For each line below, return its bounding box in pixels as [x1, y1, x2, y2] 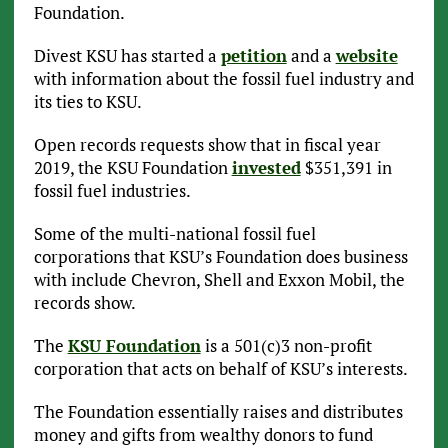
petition [220, 44, 287, 68]
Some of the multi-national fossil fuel [33, 222, 316, 246]
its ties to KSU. [33, 90, 142, 114]
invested [231, 156, 301, 180]
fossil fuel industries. [33, 179, 191, 203]
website [335, 44, 398, 68]
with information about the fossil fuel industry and [33, 67, 414, 91]
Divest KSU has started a [33, 44, 221, 68]
